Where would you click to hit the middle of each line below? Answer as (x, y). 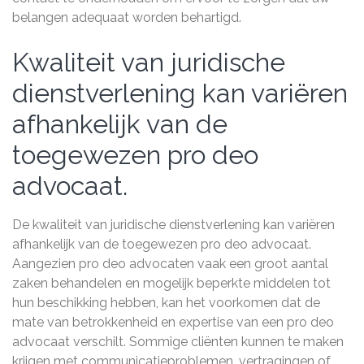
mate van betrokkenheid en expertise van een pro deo (173, 322)
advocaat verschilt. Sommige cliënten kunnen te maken (178, 342)
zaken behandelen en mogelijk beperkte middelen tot (171, 283)
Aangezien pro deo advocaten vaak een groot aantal (170, 264)
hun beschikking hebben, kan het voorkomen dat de (166, 303)
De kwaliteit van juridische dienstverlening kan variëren (173, 225)
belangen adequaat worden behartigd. (127, 17)
